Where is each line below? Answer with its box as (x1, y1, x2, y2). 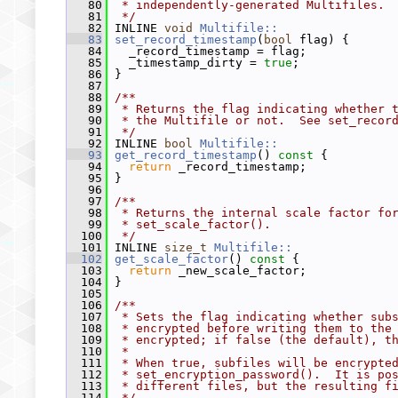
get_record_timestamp (115, 148, 257, 162)
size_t (164, 241, 207, 254)
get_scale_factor (115, 252, 228, 266)
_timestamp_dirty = (107, 56, 264, 69)
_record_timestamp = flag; (107, 44, 306, 58)
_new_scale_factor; (171, 264, 306, 277)
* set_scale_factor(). (115, 218, 271, 231)
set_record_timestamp (115, 33, 257, 46)
